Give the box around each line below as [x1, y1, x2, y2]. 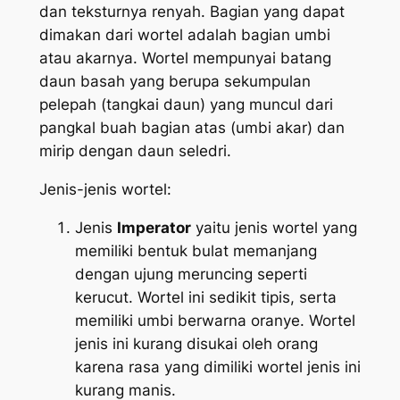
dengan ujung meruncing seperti [74, 265, 307, 284]
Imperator [116, 219, 191, 237]
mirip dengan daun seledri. [38, 142, 231, 161]
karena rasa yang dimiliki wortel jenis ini [74, 358, 361, 377]
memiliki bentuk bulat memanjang [74, 242, 317, 261]
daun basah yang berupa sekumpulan [38, 72, 311, 91]
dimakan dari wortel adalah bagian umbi [38, 26, 330, 45]
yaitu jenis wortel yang [190, 219, 357, 237]
